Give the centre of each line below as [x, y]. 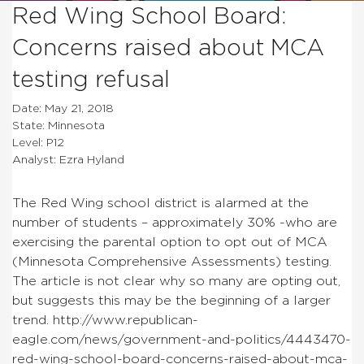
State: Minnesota [58, 126]
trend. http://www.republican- [105, 320]
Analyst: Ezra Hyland [68, 160]
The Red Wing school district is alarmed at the [160, 203]
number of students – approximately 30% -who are [175, 222]
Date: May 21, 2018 [63, 108]
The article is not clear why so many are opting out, [176, 281]
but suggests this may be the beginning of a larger [171, 300]
